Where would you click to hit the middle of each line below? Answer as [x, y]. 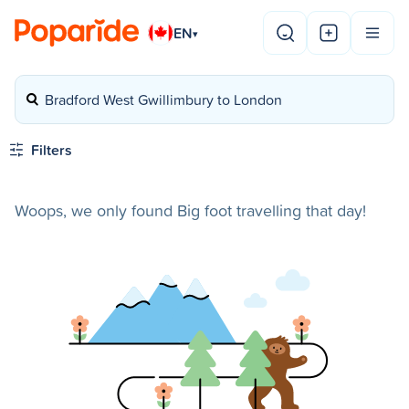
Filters [52, 150]
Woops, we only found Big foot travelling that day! [190, 210]
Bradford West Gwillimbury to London [163, 100]
